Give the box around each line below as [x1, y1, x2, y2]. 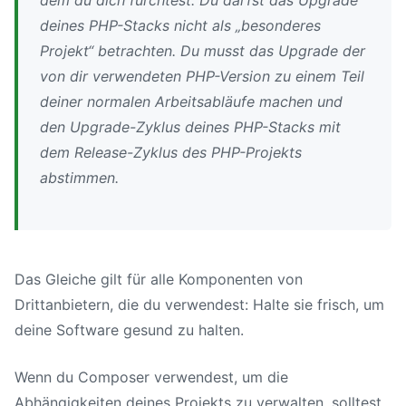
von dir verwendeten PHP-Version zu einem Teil [40, 66, 364, 85]
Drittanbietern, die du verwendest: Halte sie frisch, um [14, 295, 384, 314]
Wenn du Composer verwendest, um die [14, 367, 288, 386]
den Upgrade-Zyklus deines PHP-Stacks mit [40, 117, 341, 136]
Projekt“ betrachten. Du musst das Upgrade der [40, 41, 365, 60]
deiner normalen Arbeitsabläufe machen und [40, 92, 343, 111]
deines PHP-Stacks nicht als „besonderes [40, 15, 321, 34]
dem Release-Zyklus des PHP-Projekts [40, 142, 302, 161]
